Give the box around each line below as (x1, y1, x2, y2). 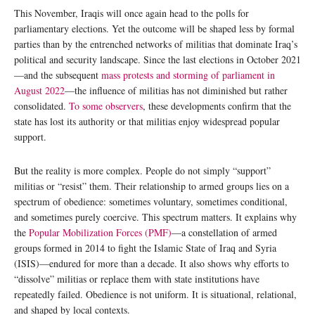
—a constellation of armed (172, 226, 277, 240)
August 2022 (14, 84, 65, 98)
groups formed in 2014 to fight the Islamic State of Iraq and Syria (14, 241, 276, 255)
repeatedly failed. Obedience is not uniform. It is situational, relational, (14, 288, 297, 302)
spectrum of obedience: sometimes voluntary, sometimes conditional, (14, 195, 288, 209)
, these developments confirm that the (143, 99, 291, 113)
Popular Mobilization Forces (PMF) (29, 226, 172, 240)
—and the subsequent (14, 68, 101, 82)
